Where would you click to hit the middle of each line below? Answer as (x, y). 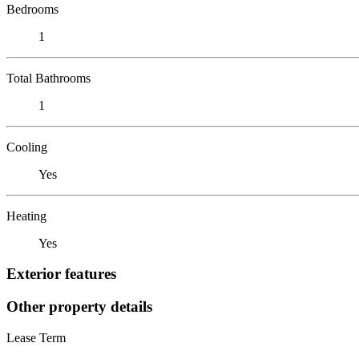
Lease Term (36, 337)
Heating (26, 216)
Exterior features (61, 274)
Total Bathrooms (48, 78)
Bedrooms (32, 9)
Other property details (79, 306)
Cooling (27, 147)
